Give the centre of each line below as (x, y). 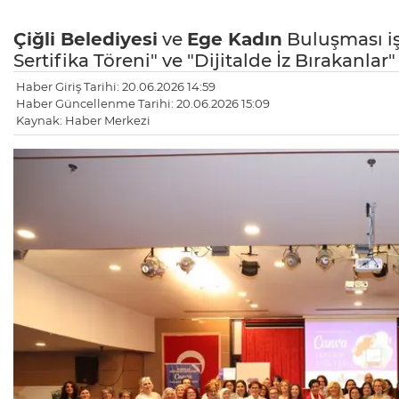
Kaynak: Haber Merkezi (83, 121)
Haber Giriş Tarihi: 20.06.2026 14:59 (116, 87)
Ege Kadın (235, 40)
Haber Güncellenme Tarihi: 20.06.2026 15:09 (143, 104)
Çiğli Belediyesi (85, 40)
